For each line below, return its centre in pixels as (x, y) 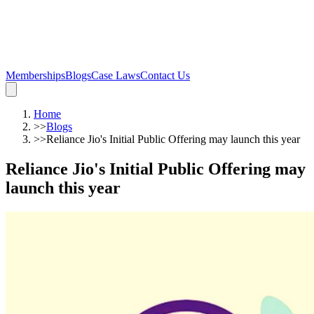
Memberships (35, 75)
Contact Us (165, 75)
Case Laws (116, 75)
